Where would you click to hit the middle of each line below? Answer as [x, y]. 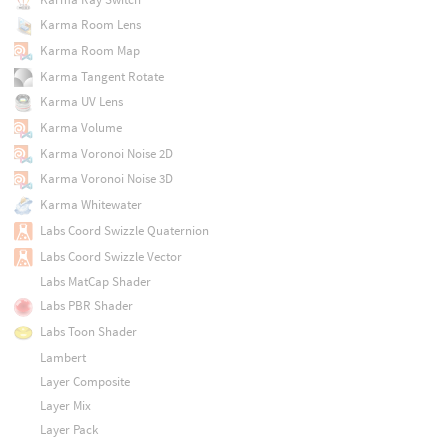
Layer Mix [65, 406]
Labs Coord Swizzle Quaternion [124, 230]
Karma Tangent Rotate [101, 76]
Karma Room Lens [90, 25]
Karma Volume [80, 128]
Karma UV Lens [81, 102]
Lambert [62, 357]
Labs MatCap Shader [95, 282]
